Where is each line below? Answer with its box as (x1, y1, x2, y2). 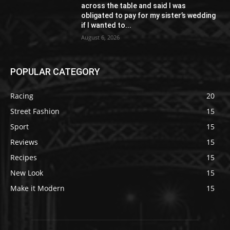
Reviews (10, 137, 38, 147)
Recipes (10, 152, 37, 163)
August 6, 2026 (81, 33, 120, 42)
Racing (10, 91, 33, 101)
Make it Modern (10, 183, 65, 194)
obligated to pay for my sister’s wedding (81, 11, 216, 20)
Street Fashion (10, 106, 60, 117)
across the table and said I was (81, 2, 186, 10)
